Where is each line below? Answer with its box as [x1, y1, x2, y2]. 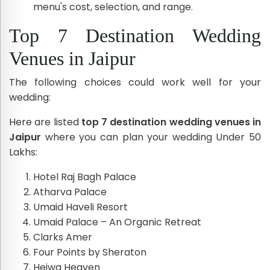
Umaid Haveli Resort [33, 199, 128, 214]
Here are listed [9, 115, 81, 129]
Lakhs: [9, 145, 37, 159]
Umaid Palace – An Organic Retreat [33, 215, 201, 229]
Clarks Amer [33, 230, 92, 244]
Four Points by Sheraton [33, 245, 146, 259]
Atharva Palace [33, 184, 107, 199]
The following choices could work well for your [9, 75, 261, 89]
